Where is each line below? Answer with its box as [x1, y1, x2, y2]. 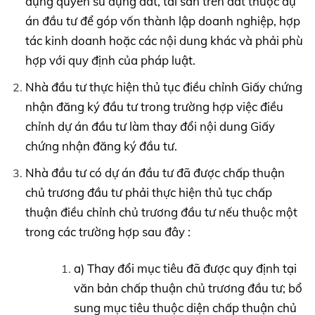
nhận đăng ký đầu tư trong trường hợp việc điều [25, 98, 283, 114]
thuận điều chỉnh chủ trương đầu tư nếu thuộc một [25, 204, 297, 219]
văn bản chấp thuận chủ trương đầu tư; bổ [73, 280, 302, 295]
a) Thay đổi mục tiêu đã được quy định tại [73, 260, 297, 276]
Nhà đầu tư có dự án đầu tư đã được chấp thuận [25, 165, 285, 180]
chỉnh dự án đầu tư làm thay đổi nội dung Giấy [25, 118, 275, 134]
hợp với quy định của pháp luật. [25, 53, 195, 68]
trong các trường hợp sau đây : [25, 224, 191, 239]
